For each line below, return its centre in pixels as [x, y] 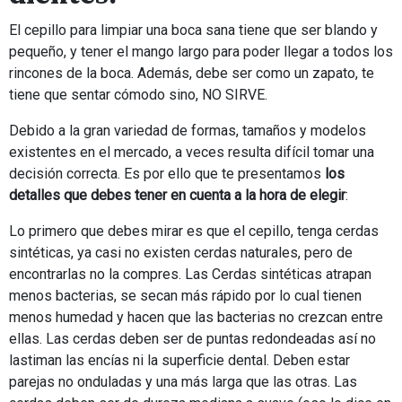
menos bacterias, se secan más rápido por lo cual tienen [185, 296]
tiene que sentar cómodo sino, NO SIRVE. [138, 95]
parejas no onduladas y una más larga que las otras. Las [183, 382]
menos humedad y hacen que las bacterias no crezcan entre [196, 318]
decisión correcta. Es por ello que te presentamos [167, 174]
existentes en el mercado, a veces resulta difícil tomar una [192, 153]
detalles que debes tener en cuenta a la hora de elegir [177, 196]
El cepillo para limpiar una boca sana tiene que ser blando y [193, 31]
